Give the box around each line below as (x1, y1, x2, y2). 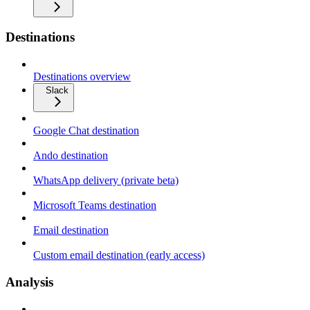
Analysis (6, 274, 53, 289)
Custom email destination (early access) (33, 249, 205, 262)
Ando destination (33, 149, 108, 162)
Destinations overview (33, 71, 131, 83)
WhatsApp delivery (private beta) (33, 174, 179, 187)
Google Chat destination (33, 125, 139, 137)
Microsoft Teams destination (33, 199, 156, 212)
